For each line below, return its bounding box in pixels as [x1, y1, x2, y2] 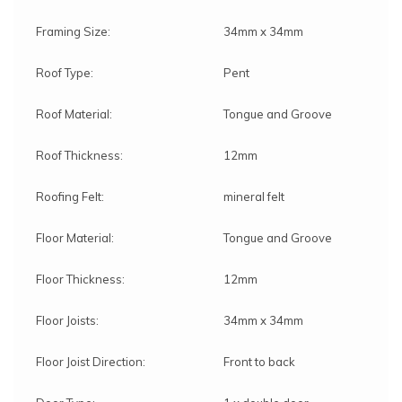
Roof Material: [36, 106, 112, 121]
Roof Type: [36, 65, 93, 80]
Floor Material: [36, 230, 114, 245]
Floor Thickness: [36, 271, 125, 286]
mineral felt [223, 188, 284, 204]
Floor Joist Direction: [36, 354, 145, 369]
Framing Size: [36, 23, 110, 39]
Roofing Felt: [36, 188, 104, 204]
